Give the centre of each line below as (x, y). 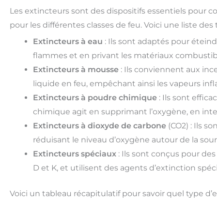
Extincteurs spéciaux (75, 154)
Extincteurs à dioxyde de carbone (100, 125)
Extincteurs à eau (68, 41)
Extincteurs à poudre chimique (95, 97)
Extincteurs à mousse (76, 69)
